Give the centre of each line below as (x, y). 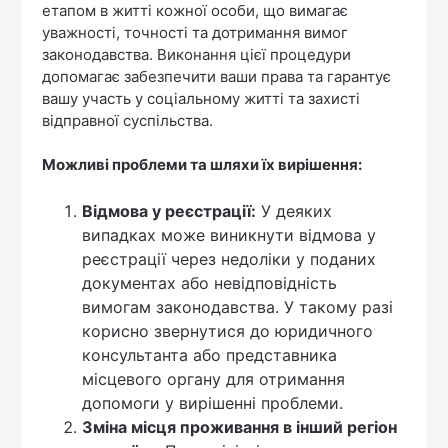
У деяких (294, 210)
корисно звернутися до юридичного (228, 330)
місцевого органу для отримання (214, 378)
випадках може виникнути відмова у (229, 234)
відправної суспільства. (128, 120)
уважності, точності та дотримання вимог (195, 32)
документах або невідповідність (210, 282)
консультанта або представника (210, 354)
